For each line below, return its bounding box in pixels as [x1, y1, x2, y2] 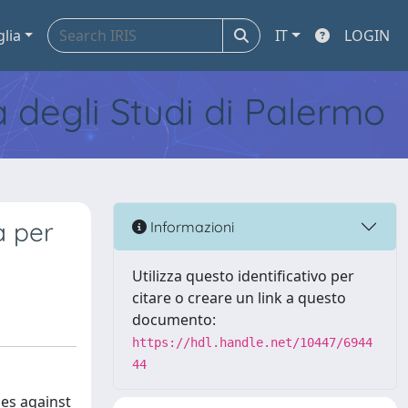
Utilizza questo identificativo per [132, 266, 354, 286]
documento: [132, 310, 216, 330]
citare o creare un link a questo [132, 288, 346, 308]
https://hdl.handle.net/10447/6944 [132, 335, 372, 350]
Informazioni [147, 217, 234, 236]
